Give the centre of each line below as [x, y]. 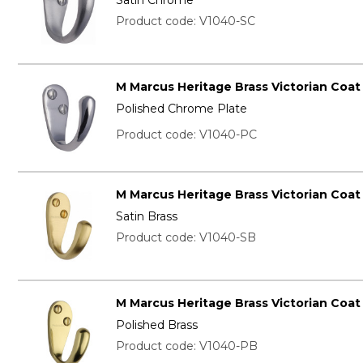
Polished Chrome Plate [181, 108]
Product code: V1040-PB [186, 346]
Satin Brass [146, 217]
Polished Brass [156, 325]
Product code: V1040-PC [186, 134]
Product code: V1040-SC [185, 21]
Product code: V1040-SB [186, 238]
